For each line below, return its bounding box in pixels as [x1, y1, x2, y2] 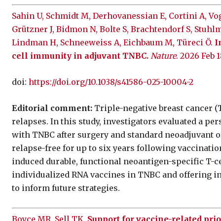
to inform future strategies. [12, 183, 120, 193]
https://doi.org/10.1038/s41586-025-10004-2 [29, 76, 193, 87]
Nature [150, 50, 176, 61]
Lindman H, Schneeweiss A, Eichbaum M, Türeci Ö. [12, 37, 215, 47]
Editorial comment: [12, 103, 92, 113]
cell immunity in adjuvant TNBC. [12, 50, 148, 61]
